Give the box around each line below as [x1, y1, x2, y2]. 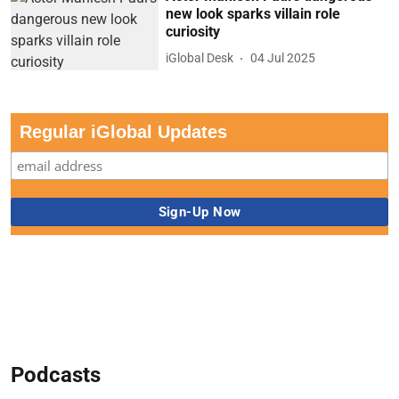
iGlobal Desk [166, 51, 234, 66]
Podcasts [11, 362, 101, 388]
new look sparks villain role [166, 4, 341, 22]
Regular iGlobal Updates [20, 122, 227, 142]
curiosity [166, 22, 221, 40]
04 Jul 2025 [250, 51, 316, 66]
